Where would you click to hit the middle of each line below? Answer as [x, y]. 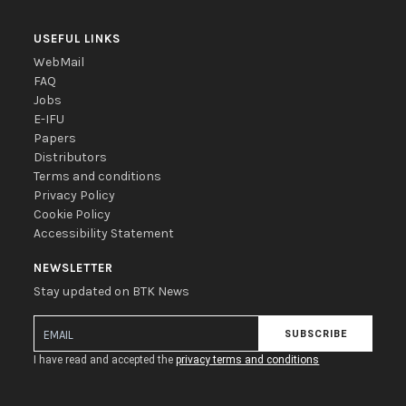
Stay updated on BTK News [112, 291]
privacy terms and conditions [248, 360]
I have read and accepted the [105, 360]
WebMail [59, 62]
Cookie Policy [72, 214]
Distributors [71, 157]
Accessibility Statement [104, 233]
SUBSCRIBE [315, 333]
